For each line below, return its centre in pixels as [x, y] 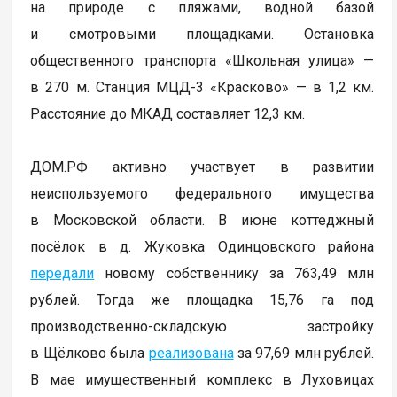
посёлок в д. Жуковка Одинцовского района [202, 247]
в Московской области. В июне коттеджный [202, 221]
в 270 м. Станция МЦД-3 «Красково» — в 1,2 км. [202, 88]
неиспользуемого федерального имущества [202, 194]
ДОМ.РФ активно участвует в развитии [202, 167]
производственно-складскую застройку [202, 327]
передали [62, 274]
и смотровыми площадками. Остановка [202, 35]
